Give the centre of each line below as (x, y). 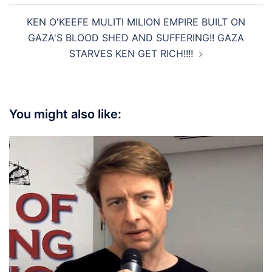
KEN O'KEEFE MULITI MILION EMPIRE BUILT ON (136, 22)
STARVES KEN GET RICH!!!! (131, 53)
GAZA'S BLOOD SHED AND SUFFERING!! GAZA (136, 37)
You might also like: (65, 114)
